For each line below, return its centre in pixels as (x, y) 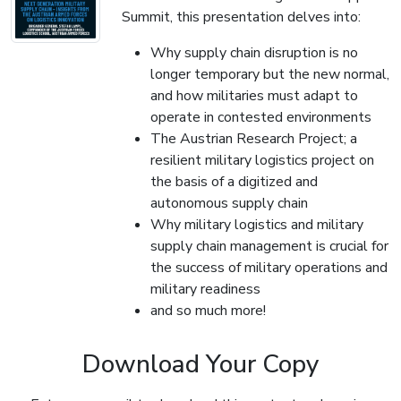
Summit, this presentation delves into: (241, 17)
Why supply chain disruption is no (254, 53)
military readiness (205, 290)
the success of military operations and (269, 268)
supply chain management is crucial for (269, 247)
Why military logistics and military (257, 225)
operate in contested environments (261, 118)
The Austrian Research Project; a (254, 139)
